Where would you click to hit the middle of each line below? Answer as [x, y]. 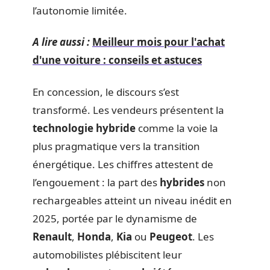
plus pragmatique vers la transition [116, 146]
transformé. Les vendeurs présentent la [128, 110]
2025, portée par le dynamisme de [115, 218]
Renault [52, 236]
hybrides [182, 182]
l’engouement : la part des [96, 182]
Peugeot [171, 236]
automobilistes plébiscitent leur [107, 254]
